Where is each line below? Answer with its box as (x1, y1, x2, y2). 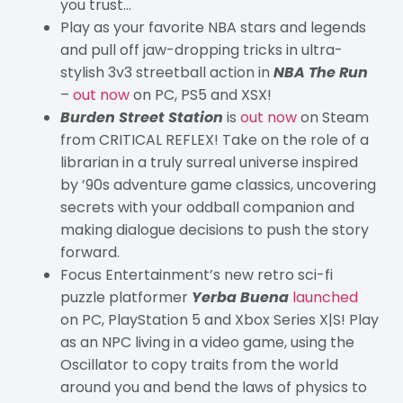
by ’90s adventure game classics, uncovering (59, 174, 376, 195)
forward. (59, 241, 120, 263)
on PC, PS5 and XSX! (129, 84, 272, 105)
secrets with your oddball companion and (59, 196, 354, 218)
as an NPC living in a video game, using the (59, 331, 354, 353)
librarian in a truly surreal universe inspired (59, 151, 358, 173)
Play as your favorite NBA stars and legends (59, 16, 366, 38)
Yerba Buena (191, 286, 289, 308)
